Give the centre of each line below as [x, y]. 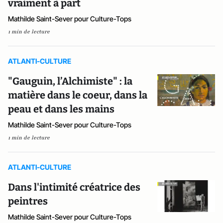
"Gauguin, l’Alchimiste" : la [70, 81]
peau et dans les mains [61, 109]
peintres [28, 201]
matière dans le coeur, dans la [78, 95]
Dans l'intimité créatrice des [74, 187]
